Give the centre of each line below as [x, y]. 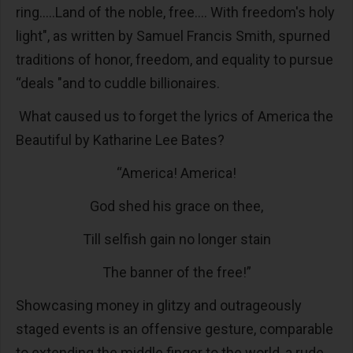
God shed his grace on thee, [176, 206]
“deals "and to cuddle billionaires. [118, 83]
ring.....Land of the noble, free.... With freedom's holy [175, 12]
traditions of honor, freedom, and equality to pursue [175, 59]
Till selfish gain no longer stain [176, 239]
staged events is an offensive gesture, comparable [175, 329]
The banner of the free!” [176, 272]
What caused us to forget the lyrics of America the [175, 116]
